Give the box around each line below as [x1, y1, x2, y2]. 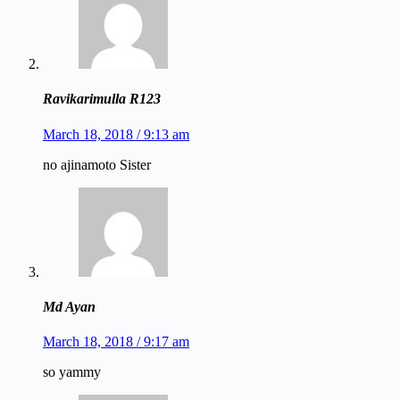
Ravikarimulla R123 [43, 91, 161, 107]
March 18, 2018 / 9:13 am [43, 126, 189, 142]
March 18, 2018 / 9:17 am [43, 334, 189, 350]
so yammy [43, 364, 101, 380]
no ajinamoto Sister [43, 156, 151, 172]
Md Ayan [43, 299, 96, 315]
